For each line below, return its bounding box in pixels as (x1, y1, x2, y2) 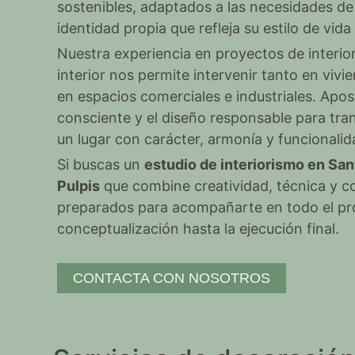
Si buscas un (57, 156, 145, 173)
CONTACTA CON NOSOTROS (73, 270, 271, 286)
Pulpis (57, 177, 101, 194)
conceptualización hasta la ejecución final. (57, 220, 340, 237)
